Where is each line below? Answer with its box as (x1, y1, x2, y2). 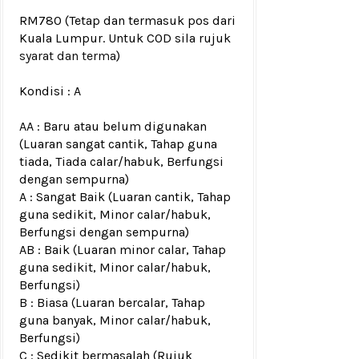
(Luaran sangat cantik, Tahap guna (19, 136, 217, 152)
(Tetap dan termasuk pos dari (65, 13, 236, 29)
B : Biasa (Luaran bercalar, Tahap (19, 295, 205, 311)
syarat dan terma (19, 48, 116, 64)
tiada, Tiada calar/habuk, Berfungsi (19, 154, 224, 170)
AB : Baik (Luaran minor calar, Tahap (19, 242, 226, 258)
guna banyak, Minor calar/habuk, (19, 313, 211, 329)
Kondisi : (19, 83, 71, 99)
